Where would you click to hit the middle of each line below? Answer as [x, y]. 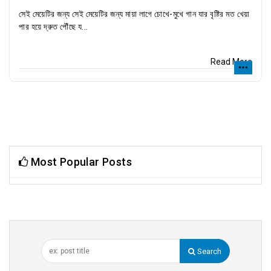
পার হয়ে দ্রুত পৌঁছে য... [54, 27]
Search [208, 251]
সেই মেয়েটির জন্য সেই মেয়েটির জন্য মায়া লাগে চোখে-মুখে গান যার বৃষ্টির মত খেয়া [134, 14]
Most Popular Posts [80, 162]
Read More [231, 62]
